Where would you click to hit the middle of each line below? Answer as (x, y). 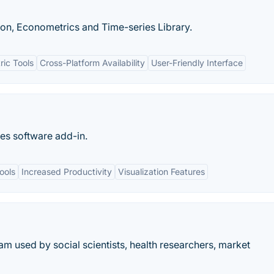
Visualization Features (161, 172)
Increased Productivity (67, 172)
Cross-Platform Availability (92, 63)
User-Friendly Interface (197, 63)
